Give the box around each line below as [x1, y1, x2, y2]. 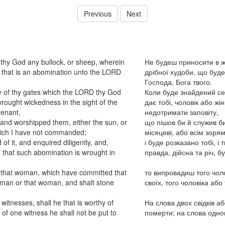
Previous [84, 9, 111, 19]
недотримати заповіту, [144, 107, 218, 117]
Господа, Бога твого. [144, 77, 212, 87]
